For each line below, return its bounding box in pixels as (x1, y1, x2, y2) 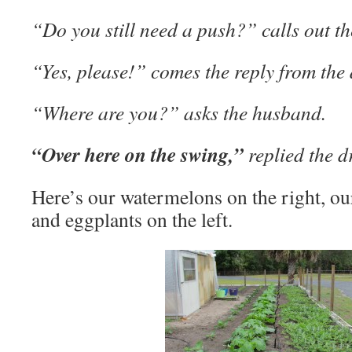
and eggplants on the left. (31, 206, 233, 233)
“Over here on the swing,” (31, 140, 248, 168)
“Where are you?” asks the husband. (31, 99, 326, 126)
